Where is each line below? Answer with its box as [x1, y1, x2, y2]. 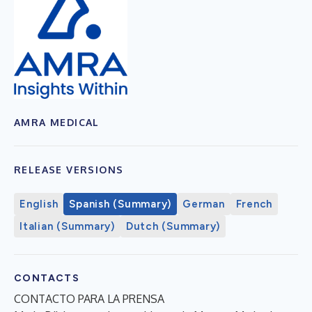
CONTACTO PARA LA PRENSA [14, 291, 164, 306]
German [182, 197, 225, 210]
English [19, 197, 58, 210]
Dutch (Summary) [125, 219, 220, 233]
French [235, 197, 272, 210]
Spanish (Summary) [69, 197, 171, 210]
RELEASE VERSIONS [14, 163, 124, 175]
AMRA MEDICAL [14, 116, 100, 128]
